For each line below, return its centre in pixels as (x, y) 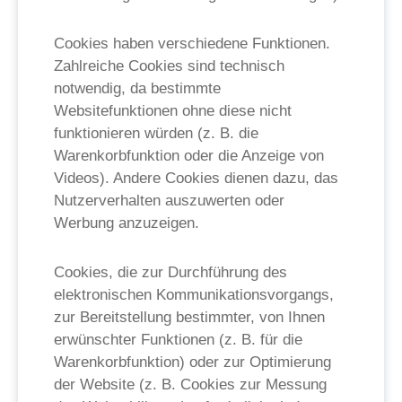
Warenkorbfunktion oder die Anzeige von (189, 156)
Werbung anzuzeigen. (127, 223)
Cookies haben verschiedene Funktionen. (192, 44)
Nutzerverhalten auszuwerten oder (169, 201)
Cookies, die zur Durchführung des (170, 272)
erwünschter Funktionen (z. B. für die (178, 340)
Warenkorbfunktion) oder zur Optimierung (192, 362)
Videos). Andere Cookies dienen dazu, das (196, 178)
